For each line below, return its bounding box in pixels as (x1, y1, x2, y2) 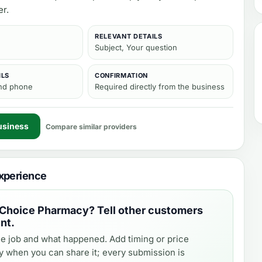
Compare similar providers (46, 122, 137, 131)
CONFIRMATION (95, 71, 148, 80)
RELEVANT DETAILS (95, 32, 163, 40)
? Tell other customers (89, 204, 203, 216)
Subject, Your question (95, 43, 177, 52)
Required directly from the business (95, 82, 225, 91)
